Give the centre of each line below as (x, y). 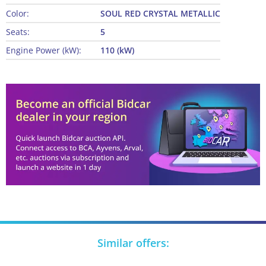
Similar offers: (133, 243)
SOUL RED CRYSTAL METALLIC (160, 14)
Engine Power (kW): (44, 50)
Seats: (18, 32)
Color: (18, 14)
